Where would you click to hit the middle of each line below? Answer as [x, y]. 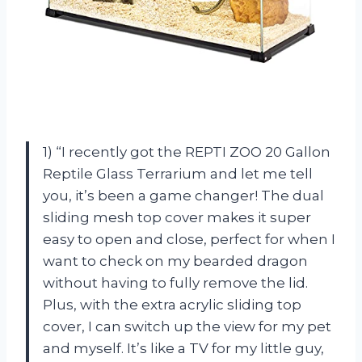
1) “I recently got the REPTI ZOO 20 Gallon [187, 152]
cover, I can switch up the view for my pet [187, 326]
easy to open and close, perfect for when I [189, 239]
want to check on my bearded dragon [175, 261]
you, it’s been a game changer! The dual [183, 195]
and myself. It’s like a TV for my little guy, [183, 348]
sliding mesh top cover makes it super [177, 217]
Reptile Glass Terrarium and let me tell [178, 173]
